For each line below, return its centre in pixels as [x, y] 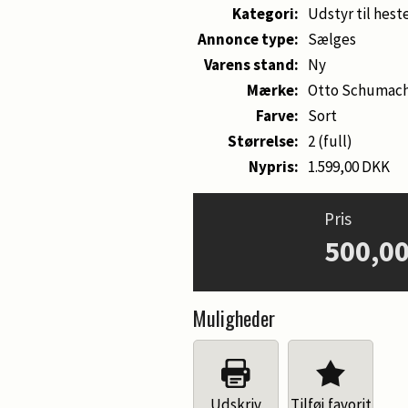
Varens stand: [251, 65]
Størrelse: [263, 141]
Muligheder [234, 318]
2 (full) [330, 141]
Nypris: [274, 167]
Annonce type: [248, 39]
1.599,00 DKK [349, 167]
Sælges [332, 39]
